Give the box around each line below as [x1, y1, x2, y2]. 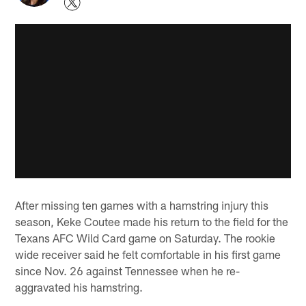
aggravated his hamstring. [15, 279, 143, 294]
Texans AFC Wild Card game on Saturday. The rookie [15, 230, 276, 245]
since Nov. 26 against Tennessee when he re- [15, 263, 240, 277]
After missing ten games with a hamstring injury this [15, 197, 269, 212]
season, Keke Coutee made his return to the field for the [15, 214, 289, 228]
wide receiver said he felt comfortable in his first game [15, 247, 281, 261]
